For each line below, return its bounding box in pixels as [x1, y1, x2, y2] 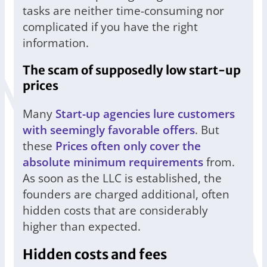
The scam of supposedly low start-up [23, 63, 241, 79]
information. [23, 35, 89, 51]
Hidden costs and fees [23, 246, 167, 263]
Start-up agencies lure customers [55, 105, 235, 122]
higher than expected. [23, 218, 141, 235]
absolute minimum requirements [23, 154, 203, 170]
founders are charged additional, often [23, 186, 229, 203]
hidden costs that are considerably [23, 202, 208, 219]
